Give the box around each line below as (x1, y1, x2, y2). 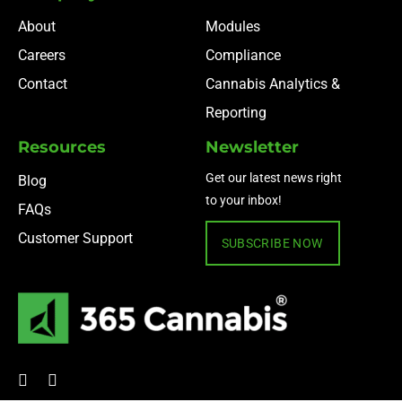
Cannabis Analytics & (205, 75, 340, 93)
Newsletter (205, 137, 299, 158)
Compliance (205, 47, 281, 65)
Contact (18, 75, 67, 93)
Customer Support (18, 230, 133, 248)
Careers (18, 47, 66, 65)
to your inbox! (205, 193, 282, 208)
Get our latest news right (205, 170, 342, 186)
